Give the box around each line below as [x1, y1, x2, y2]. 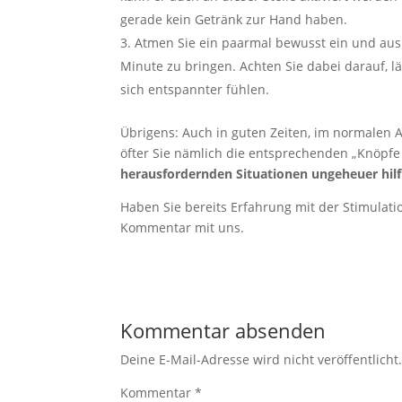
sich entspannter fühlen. [120, 81, 270, 98]
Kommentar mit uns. [120, 219, 245, 236]
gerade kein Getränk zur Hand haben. [120, 11, 348, 28]
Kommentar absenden [120, 317, 327, 344]
